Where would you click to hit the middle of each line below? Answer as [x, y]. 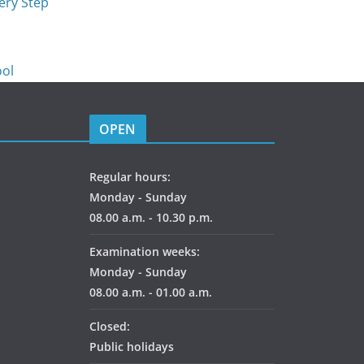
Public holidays [132, 347]
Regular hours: [130, 177]
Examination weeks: [145, 252]
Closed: [110, 327]
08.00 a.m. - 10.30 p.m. [151, 218]
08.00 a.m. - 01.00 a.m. [151, 292]
